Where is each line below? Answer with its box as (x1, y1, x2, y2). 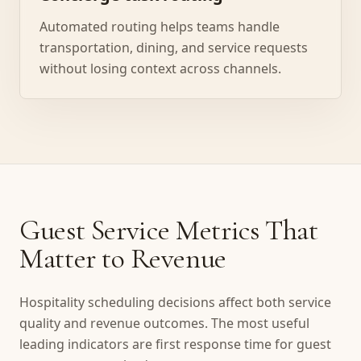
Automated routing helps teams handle (39, 18, 280, 35)
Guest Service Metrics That (19, 213, 318, 247)
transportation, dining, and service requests (39, 39, 308, 56)
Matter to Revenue (19, 241, 226, 276)
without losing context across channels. (39, 60, 281, 77)
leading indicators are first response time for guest (19, 335, 331, 353)
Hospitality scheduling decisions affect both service (19, 293, 331, 311)
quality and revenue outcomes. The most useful (19, 314, 309, 332)
